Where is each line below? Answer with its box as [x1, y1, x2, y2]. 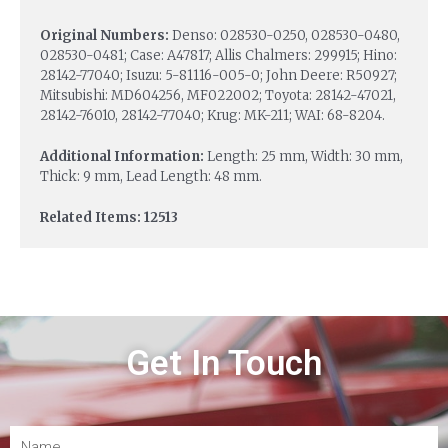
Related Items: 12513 [40, 208, 178, 226]
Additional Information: [40, 147, 207, 165]
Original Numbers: [40, 27, 172, 45]
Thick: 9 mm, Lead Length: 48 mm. [40, 167, 262, 185]
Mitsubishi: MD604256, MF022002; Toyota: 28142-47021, [40, 87, 396, 105]
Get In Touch [126, 342, 322, 384]
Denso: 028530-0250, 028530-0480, [172, 27, 400, 45]
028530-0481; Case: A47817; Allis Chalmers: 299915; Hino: [40, 47, 397, 65]
